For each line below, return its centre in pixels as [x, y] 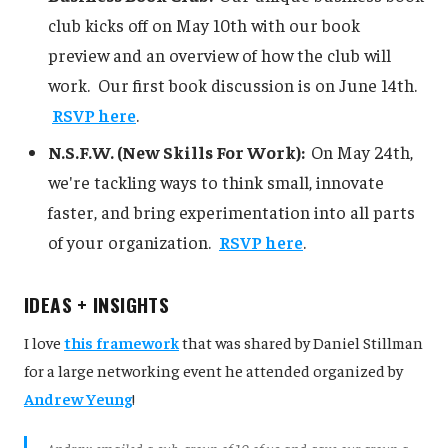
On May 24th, [362, 151]
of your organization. [133, 241]
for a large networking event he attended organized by [213, 369]
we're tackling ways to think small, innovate [216, 181]
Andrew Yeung [78, 397]
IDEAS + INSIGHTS [97, 304]
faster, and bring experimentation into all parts [231, 211]
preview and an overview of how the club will [219, 55]
